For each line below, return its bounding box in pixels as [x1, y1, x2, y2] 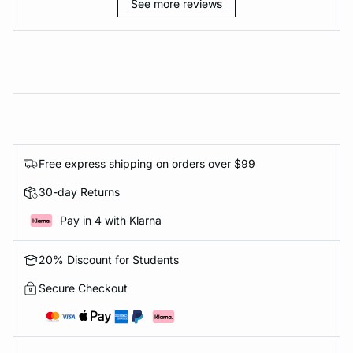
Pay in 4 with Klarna [60, 214, 162, 227]
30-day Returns [39, 185, 120, 199]
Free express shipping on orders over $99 [39, 157, 255, 170]
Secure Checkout [39, 281, 128, 295]
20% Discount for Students [39, 253, 179, 266]
